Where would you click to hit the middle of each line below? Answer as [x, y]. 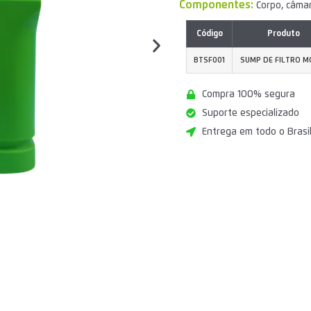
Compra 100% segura [248, 95]
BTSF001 [209, 60]
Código [209, 34]
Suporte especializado [250, 114]
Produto [283, 34]
